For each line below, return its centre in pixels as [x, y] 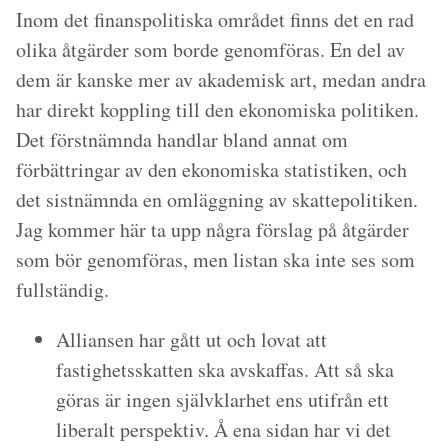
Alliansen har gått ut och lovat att [191, 339]
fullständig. [62, 289]
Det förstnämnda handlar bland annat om [182, 139]
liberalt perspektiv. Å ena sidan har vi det [223, 429]
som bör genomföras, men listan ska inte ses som [215, 259]
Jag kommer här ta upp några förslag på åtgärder [212, 229]
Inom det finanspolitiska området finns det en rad [215, 19]
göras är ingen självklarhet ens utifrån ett [222, 399]
